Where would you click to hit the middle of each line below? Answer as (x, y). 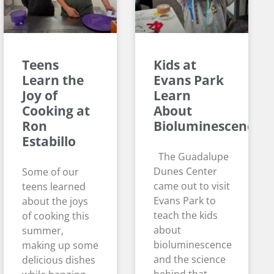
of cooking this (56, 216)
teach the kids (186, 216)
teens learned (54, 187)
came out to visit (192, 186)
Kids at (175, 65)
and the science (190, 260)
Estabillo (49, 142)
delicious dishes (59, 260)
